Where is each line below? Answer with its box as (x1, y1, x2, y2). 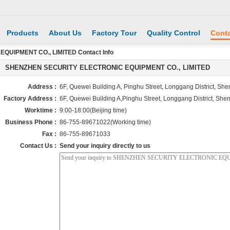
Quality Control (147, 29, 200, 37)
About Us (49, 29, 82, 37)
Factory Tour (92, 29, 137, 37)
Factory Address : (4, 95, 56, 102)
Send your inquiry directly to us (60, 142, 150, 149)
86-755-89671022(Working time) (60, 119, 156, 126)
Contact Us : (20, 142, 56, 149)
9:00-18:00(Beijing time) (60, 107, 127, 114)
